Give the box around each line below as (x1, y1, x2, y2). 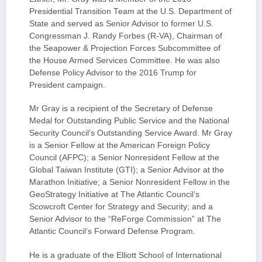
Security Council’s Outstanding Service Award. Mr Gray (29, 129, 232, 138)
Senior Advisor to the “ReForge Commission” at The (29, 215, 221, 224)
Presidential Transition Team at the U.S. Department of (29, 7, 232, 16)
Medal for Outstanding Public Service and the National (29, 116, 229, 126)
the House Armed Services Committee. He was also (29, 56, 220, 65)
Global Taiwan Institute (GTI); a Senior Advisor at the (29, 166, 224, 175)
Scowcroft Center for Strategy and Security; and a (29, 202, 213, 212)
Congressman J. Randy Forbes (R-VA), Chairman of (29, 32, 222, 41)
